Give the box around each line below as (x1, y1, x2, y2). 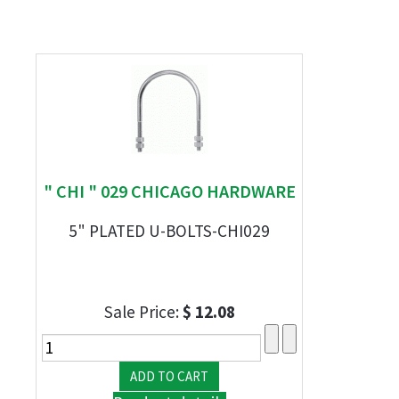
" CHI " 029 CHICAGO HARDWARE (43, 180, 296, 202)
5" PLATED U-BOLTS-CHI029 (69, 220, 270, 241)
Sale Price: (103, 301, 183, 322)
